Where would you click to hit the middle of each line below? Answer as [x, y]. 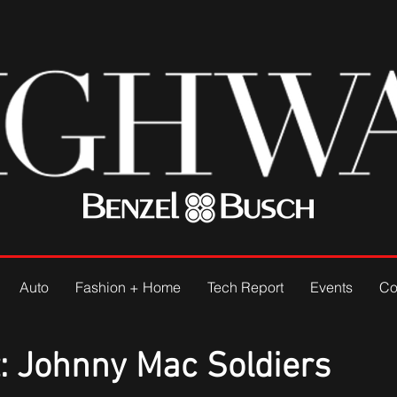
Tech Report [245, 287]
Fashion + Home [128, 287]
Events [331, 287]
